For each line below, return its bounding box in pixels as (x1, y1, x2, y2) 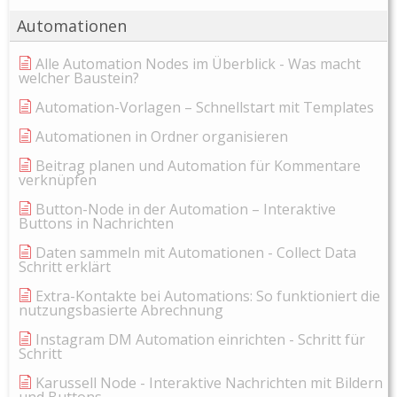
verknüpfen (19, 170, 97, 191)
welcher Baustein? (19, 68, 139, 89)
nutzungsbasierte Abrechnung (19, 300, 223, 321)
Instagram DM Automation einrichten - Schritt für (35, 330, 365, 350)
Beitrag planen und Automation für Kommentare (35, 156, 361, 176)
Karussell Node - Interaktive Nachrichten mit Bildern (35, 373, 383, 393)
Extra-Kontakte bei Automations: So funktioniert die (35, 286, 380, 307)
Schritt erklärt (19, 257, 111, 277)
